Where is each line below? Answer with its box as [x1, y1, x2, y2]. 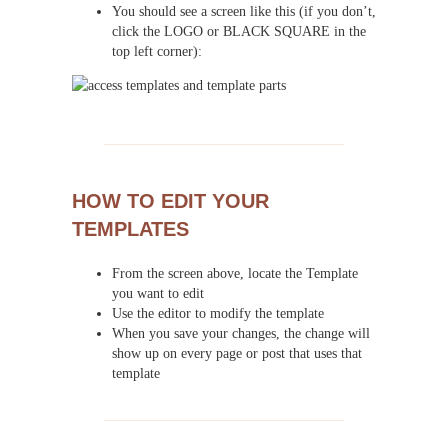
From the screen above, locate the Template [112, 265, 358, 282]
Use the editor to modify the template [112, 305, 324, 322]
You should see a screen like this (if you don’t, [112, 2, 376, 19]
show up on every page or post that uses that [112, 345, 362, 362]
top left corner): [112, 42, 202, 59]
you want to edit [112, 285, 204, 302]
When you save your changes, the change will [112, 325, 370, 342]
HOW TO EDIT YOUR [72, 190, 269, 213]
